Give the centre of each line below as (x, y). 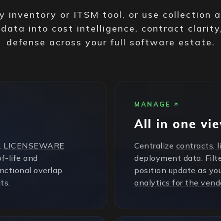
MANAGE (152, 104)
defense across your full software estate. (110, 42)
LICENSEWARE (34, 146)
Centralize (155, 146)
